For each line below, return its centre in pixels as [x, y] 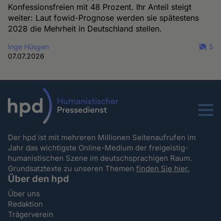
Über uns [24, 193]
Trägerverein [31, 214]
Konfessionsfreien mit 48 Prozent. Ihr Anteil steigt [100, 7]
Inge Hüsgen [29, 47]
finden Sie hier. [163, 168]
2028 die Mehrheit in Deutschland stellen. [85, 29]
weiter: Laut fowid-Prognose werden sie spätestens [104, 18]
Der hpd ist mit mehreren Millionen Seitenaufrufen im [102, 137]
